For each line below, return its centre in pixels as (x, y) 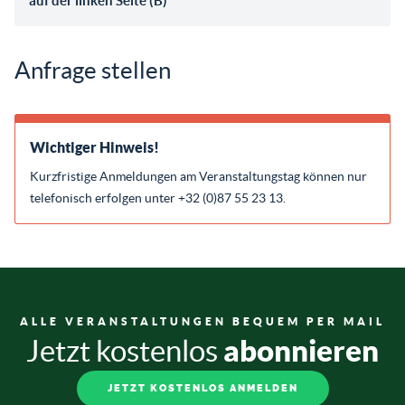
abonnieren (301, 350)
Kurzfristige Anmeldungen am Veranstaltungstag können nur (198, 176)
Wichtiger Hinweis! (94, 147)
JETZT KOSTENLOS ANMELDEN (202, 389)
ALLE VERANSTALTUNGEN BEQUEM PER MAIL (202, 321)
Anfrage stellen (93, 70)
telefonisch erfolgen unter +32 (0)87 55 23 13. (158, 198)
